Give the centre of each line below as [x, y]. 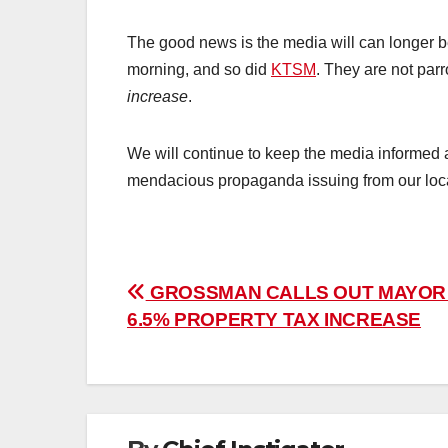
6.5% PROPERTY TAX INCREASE [274, 320]
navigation [207, 341]
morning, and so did [199, 70]
